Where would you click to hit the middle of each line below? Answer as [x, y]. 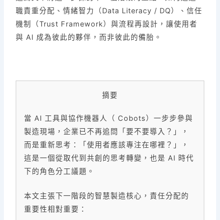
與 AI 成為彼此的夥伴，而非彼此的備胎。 [89, 38]
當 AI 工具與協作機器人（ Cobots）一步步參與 [109, 118]
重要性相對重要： [56, 209]
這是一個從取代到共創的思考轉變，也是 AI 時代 [109, 158]
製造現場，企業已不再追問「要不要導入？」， [107, 131]
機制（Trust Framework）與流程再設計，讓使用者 [107, 24]
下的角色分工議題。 [60, 171]
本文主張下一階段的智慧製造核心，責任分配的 [107, 196]
